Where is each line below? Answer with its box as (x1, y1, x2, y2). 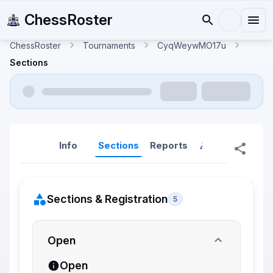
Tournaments (83, 40, 135, 51)
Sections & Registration (47, 193, 168, 205)
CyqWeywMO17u (157, 40, 226, 51)
